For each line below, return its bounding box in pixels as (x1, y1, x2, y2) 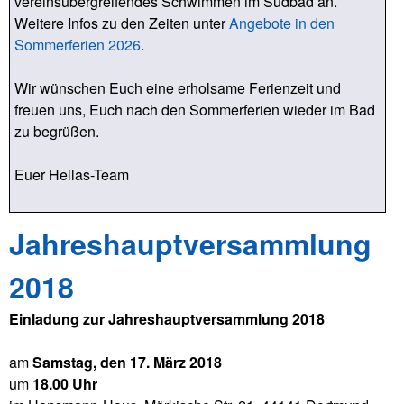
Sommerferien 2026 (14, 34, 141, 55)
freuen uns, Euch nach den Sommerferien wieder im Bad (14, 99, 375, 120)
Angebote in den (229, 13, 335, 33)
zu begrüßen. (14, 121, 99, 142)
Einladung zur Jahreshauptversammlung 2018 (9, 308, 325, 329)
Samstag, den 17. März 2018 (32, 352, 222, 372)
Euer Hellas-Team (14, 164, 129, 185)
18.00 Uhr (32, 373, 97, 394)
